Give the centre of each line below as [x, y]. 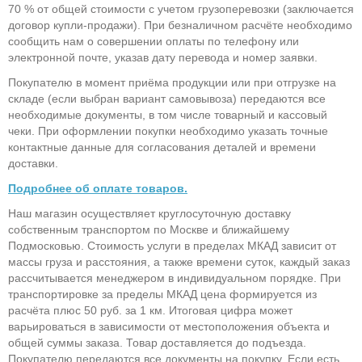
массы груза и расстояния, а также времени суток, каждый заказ [179, 262]
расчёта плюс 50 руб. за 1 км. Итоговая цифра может [150, 311]
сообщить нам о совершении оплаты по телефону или [154, 41]
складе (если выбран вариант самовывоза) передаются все [167, 98]
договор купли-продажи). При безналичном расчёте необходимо [180, 25]
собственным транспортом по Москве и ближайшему [149, 230]
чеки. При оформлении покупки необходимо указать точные [168, 130]
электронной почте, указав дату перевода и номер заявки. [163, 57]
